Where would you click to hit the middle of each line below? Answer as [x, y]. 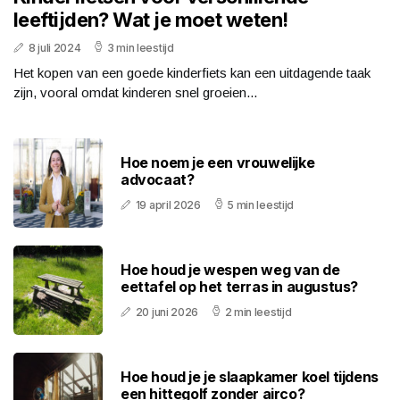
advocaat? [158, 180]
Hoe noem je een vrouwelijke [218, 163]
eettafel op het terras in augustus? [240, 287]
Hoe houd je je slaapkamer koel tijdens [250, 377]
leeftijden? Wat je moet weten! [151, 20]
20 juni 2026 [167, 312]
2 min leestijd [258, 312]
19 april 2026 [168, 205]
